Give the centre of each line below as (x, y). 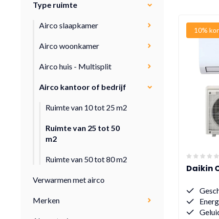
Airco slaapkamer (69, 25)
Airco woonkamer (69, 46)
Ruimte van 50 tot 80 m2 (86, 159)
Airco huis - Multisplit (75, 66)
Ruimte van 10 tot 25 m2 (86, 107)
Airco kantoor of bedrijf (83, 87)
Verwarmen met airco (69, 180)
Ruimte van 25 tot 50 (83, 128)
